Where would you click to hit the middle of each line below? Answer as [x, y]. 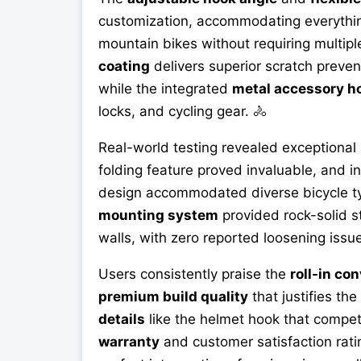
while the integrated [165, 89]
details [122, 320]
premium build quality [173, 297]
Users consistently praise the [194, 274]
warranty [129, 342]
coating [124, 66]
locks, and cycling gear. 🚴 [183, 112]
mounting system [158, 216]
